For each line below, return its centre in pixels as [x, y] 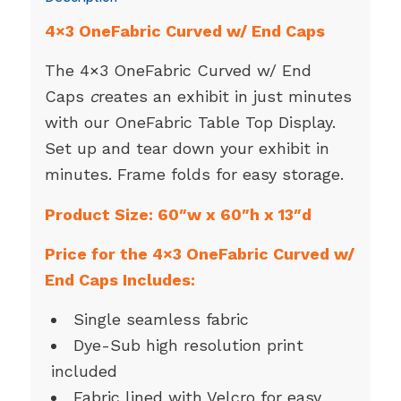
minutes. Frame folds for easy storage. [194, 175]
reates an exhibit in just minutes [225, 97]
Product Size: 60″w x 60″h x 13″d [178, 214]
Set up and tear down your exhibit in [187, 149]
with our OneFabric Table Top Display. [190, 123]
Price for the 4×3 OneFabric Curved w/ [199, 253]
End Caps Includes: [119, 279]
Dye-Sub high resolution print [188, 346]
